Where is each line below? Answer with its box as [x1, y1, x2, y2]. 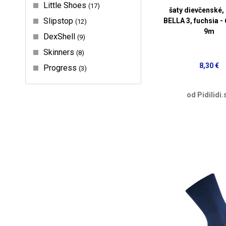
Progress [43, 63, 79, 73]
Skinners [43, 47, 76, 57]
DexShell [43, 31, 77, 41]
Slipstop [43, 16, 75, 26]
